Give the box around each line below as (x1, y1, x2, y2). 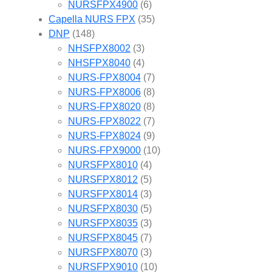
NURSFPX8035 (68, 217, 138, 228)
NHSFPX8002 (68, 42, 131, 53)
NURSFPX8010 (68, 159, 138, 170)
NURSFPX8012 (68, 174, 138, 185)
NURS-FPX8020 (68, 101, 141, 112)
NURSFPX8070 (68, 246, 138, 257)
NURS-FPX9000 (68, 144, 141, 155)
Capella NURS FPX (49, 13, 135, 24)
